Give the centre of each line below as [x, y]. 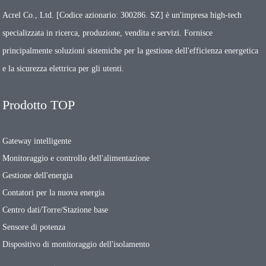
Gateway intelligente [37, 141]
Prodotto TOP [39, 105]
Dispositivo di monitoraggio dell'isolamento [76, 245]
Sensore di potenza [34, 227]
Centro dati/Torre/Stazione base [56, 210]
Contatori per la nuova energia [54, 193]
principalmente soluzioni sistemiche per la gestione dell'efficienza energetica [131, 51]
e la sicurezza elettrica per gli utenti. [64, 69]
